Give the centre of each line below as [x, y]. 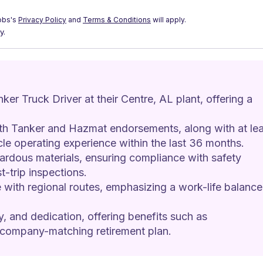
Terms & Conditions [117, 20]
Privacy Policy [42, 20]
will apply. [168, 20]
